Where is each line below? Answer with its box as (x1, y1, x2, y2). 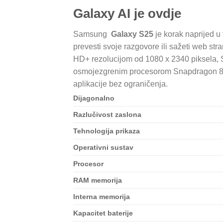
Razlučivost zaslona (73, 111, 141, 119)
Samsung (73, 30, 111, 39)
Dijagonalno (73, 94, 114, 103)
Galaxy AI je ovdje (73, 6, 181, 20)
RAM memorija (73, 176, 122, 185)
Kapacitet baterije (73, 209, 133, 218)
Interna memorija (73, 193, 130, 201)
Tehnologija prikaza (73, 127, 140, 135)
